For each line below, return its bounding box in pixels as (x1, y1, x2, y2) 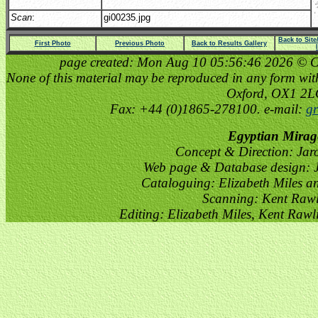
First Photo (34, 40, 71, 47)
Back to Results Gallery (192, 40, 267, 47)
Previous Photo (115, 40, 165, 47)
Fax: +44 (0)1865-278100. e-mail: (109, 102, 306, 116)
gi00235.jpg (104, 12, 150, 23)
